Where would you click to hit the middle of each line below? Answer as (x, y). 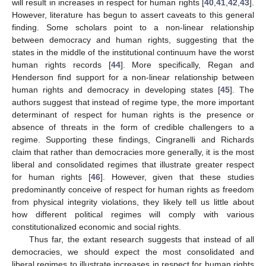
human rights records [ (61, 64)
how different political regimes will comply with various (133, 214)
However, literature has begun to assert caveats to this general (133, 15)
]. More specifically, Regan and (187, 64)
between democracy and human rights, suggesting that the (133, 39)
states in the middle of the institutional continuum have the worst (133, 52)
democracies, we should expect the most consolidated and (133, 251)
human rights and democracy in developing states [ (116, 89)
